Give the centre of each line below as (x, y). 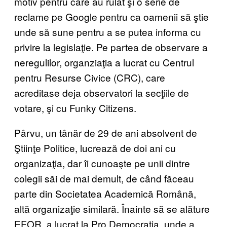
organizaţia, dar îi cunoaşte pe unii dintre (102, 163)
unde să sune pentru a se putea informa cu (108, 31)
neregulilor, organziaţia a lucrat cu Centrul (104, 62)
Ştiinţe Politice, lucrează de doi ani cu (95, 147)
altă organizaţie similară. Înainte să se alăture (112, 208)
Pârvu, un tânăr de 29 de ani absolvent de (106, 132)
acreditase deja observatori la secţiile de (102, 92)
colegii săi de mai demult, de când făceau (104, 178)
